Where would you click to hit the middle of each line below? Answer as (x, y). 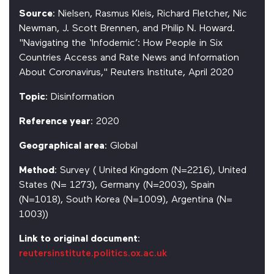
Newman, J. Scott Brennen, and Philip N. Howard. (127, 29)
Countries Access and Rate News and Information (129, 58)
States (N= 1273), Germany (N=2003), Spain (117, 185)
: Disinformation (80, 97)
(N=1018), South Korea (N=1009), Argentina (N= (126, 200)
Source (36, 14)
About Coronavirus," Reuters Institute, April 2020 (126, 73)
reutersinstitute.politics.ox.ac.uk (93, 254)
